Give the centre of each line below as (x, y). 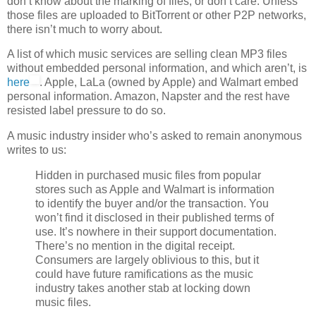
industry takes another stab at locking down (143, 288)
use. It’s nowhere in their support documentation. (156, 232)
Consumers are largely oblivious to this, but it (147, 260)
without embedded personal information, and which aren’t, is (157, 68)
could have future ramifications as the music (144, 274)
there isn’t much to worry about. (85, 29)
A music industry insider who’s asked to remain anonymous (154, 136)
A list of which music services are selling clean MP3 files (147, 54)
